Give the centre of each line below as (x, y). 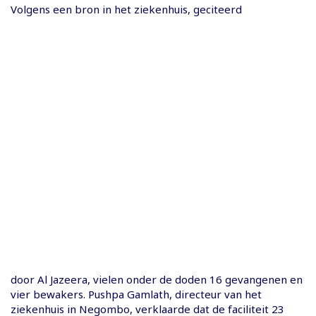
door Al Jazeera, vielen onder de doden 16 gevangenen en (157, 279)
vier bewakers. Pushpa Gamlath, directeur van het (136, 294)
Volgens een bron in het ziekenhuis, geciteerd (126, 9)
